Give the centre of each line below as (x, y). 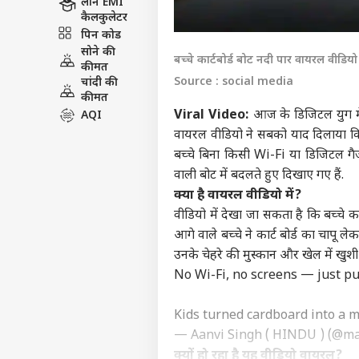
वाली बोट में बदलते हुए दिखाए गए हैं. (260, 176)
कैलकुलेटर (104, 18)
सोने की (98, 52)
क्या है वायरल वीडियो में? (238, 196)
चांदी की (99, 83)
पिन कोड (101, 35)
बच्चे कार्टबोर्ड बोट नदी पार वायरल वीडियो (266, 61)
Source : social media (234, 83)
